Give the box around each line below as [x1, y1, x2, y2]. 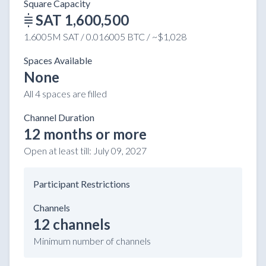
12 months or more [24, 125, 147, 143]
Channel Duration [24, 112, 94, 123]
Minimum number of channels [33, 235, 151, 247]
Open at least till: [24, 145, 91, 157]
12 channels [33, 216, 110, 233]
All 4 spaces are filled [24, 88, 107, 100]
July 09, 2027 [93, 145, 147, 157]
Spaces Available [24, 55, 92, 66]
